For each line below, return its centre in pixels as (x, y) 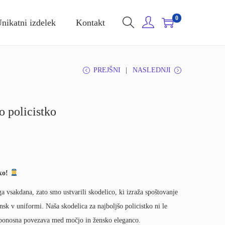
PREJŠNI (107, 70)
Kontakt (90, 23)
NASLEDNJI (152, 70)
